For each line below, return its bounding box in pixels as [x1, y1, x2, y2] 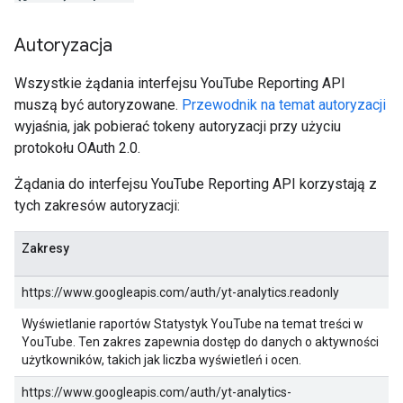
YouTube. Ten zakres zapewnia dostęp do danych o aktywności [22, 335, 379, 349]
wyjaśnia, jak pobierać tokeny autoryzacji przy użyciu [14, 118, 341, 135]
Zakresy [22, 241, 69, 255]
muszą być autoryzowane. [14, 96, 182, 113]
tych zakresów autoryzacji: [14, 197, 180, 214]
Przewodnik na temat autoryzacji [182, 96, 386, 113]
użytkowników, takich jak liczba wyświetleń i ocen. [22, 353, 301, 367]
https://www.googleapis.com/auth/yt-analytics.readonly [22, 285, 339, 300]
